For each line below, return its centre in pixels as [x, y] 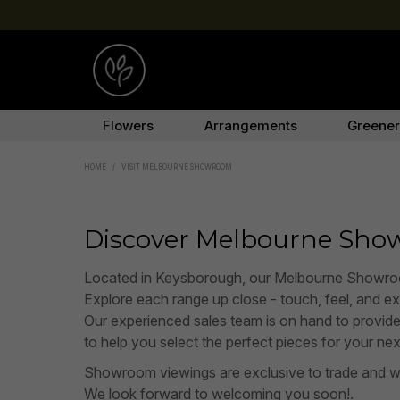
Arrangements [250, 125]
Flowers [129, 125]
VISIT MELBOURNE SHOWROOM [177, 167]
